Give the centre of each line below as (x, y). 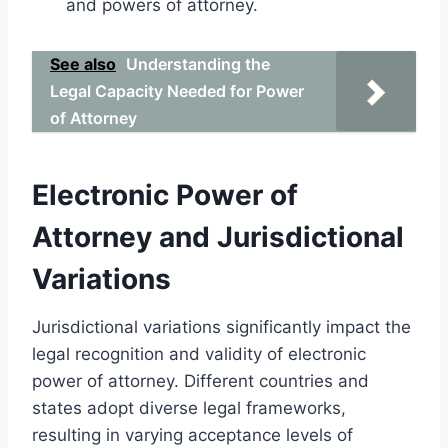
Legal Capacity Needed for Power (177, 90)
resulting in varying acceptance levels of (192, 434)
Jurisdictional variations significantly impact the (221, 326)
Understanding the (198, 63)
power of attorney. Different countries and (200, 380)
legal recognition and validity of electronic (199, 353)
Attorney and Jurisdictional (218, 236)
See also (83, 63)
